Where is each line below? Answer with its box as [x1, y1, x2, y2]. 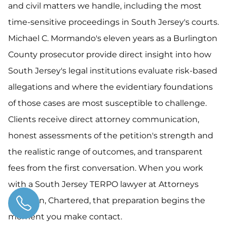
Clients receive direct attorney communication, [8, 115, 199, 124]
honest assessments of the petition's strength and [8, 131, 213, 140]
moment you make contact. [8, 212, 122, 221]
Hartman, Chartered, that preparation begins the [8, 196, 205, 205]
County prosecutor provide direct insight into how [8, 50, 211, 59]
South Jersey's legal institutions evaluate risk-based [8, 66, 217, 75]
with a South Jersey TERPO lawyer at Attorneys [8, 179, 199, 189]
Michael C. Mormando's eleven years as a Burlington [8, 33, 217, 43]
